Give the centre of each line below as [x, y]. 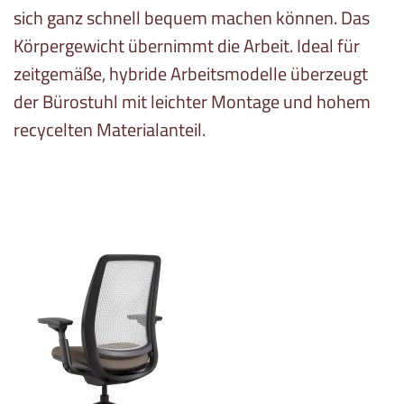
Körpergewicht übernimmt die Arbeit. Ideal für [187, 46]
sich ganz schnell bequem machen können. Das [192, 18]
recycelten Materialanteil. [110, 130]
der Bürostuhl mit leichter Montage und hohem [192, 102]
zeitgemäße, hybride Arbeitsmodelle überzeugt [191, 74]
